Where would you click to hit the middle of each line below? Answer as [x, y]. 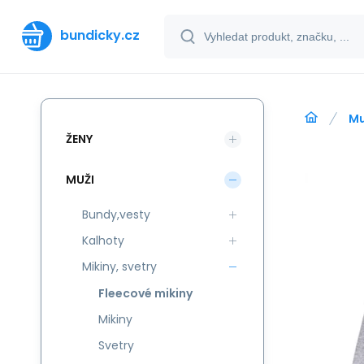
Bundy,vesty [116, 214]
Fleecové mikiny [145, 293]
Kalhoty [103, 240]
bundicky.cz [100, 35]
